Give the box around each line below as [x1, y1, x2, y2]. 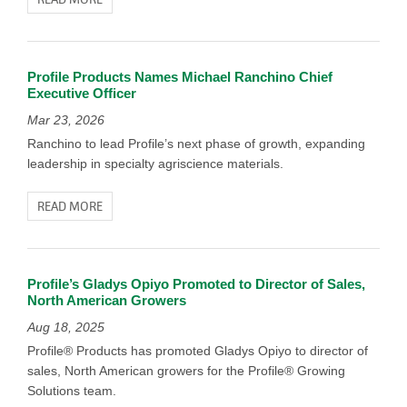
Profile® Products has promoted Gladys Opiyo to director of [27, 343, 368, 358]
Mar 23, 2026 [27, 113, 104, 127]
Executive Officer [27, 85, 136, 101]
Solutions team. [27, 383, 116, 398]
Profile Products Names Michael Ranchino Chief [27, 69, 333, 84]
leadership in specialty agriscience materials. [27, 156, 283, 171]
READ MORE [37, 198, 103, 214]
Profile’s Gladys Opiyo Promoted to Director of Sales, [27, 276, 365, 292]
